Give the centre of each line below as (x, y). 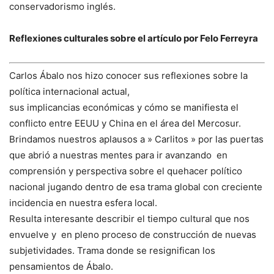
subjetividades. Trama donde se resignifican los (112, 251)
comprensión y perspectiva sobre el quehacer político (126, 171)
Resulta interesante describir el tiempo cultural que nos (129, 219)
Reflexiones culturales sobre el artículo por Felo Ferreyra (134, 38)
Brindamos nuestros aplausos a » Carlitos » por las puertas (136, 139)
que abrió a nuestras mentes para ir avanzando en (118, 155)
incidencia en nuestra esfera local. (83, 203)
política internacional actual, (69, 92)
